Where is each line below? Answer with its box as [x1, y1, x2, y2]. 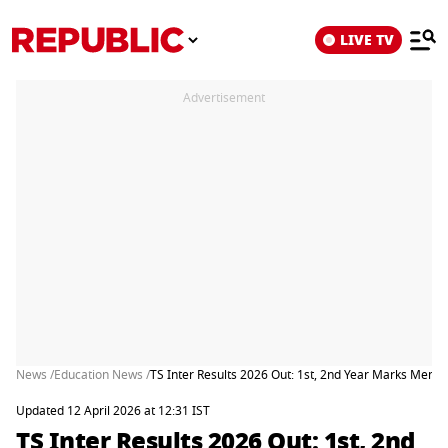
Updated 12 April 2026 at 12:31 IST [16, 402, 210, 420]
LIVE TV [340, 29, 394, 51]
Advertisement [183, 89, 265, 107]
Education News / [54, 366, 150, 384]
